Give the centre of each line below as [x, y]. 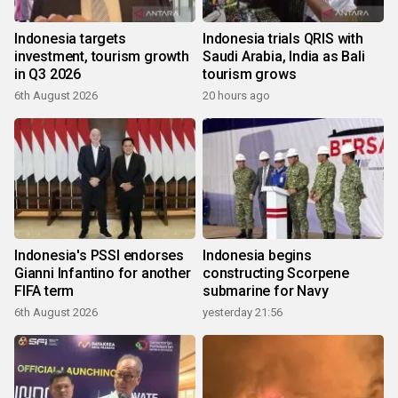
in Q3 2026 [48, 75]
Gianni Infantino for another [103, 274]
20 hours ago [236, 96]
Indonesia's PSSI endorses [99, 256]
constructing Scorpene [276, 274]
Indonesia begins [257, 256]
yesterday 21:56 [243, 313]
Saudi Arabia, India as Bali [284, 57]
